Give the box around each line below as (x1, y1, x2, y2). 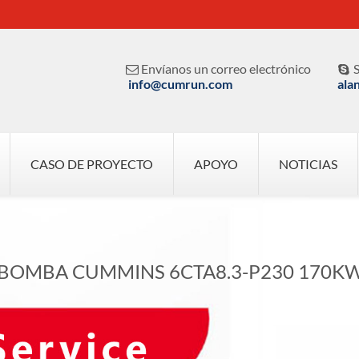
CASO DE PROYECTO (30, 156, 153, 171)
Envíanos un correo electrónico (141, 61, 312, 76)
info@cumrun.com (127, 76, 232, 91)
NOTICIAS (279, 156, 337, 171)
